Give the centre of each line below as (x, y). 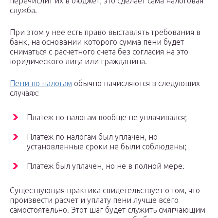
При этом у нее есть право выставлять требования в (105, 32)
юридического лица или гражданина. (78, 62)
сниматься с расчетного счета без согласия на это (99, 52)
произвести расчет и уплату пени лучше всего (94, 200)
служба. (23, 10)
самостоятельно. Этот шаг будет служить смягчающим (108, 210)
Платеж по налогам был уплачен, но (92, 137)
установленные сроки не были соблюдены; (107, 147)
